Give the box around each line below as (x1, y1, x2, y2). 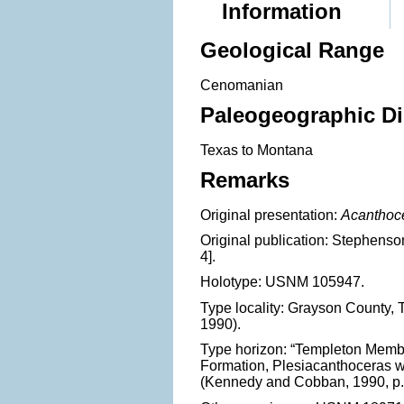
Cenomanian (200, 77, 283, 93)
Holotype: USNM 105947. (200, 274, 364, 290)
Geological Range (200, 38, 384, 62)
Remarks (200, 167, 289, 192)
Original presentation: (200, 207, 341, 223)
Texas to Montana (200, 142, 313, 158)
